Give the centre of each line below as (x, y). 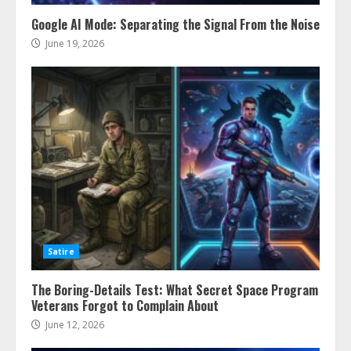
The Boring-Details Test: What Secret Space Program (175, 290)
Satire (61, 251)
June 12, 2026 (74, 325)
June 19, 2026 (74, 43)
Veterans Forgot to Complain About (125, 306)
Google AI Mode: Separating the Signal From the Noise (175, 24)
